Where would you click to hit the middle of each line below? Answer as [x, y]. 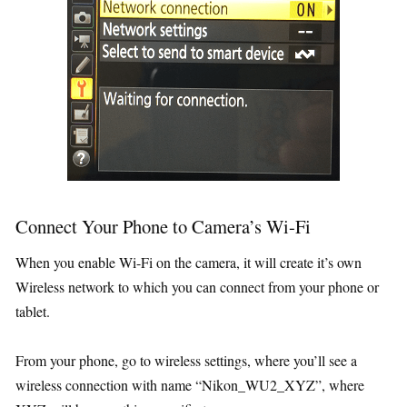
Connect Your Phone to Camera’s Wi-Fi [163, 226]
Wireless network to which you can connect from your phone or [197, 286]
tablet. [33, 311]
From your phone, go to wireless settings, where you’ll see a [186, 360]
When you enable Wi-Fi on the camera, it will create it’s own [189, 262]
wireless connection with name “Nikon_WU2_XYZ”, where [190, 384]
